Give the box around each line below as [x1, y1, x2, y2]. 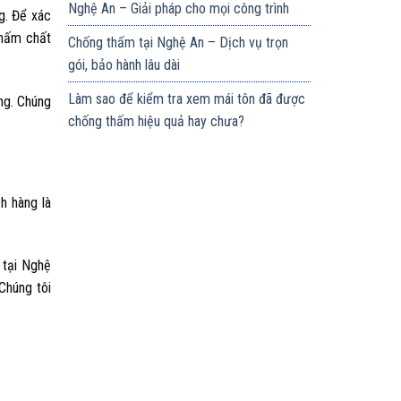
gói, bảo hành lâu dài [68, 56, 181, 74]
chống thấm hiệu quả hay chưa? [68, 113, 245, 131]
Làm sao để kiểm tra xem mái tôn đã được [68, 90, 306, 108]
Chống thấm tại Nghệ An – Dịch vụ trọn [68, 34, 289, 52]
